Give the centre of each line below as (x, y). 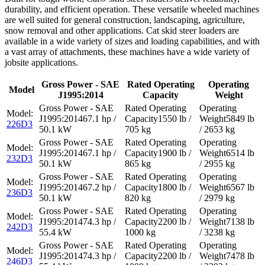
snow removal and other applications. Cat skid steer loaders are (122, 31)
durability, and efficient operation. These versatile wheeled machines (132, 9)
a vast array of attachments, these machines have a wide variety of (127, 52)
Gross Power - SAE (81, 85)
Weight (229, 95)
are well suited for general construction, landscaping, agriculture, (125, 20)
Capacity (161, 95)
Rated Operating (161, 85)
